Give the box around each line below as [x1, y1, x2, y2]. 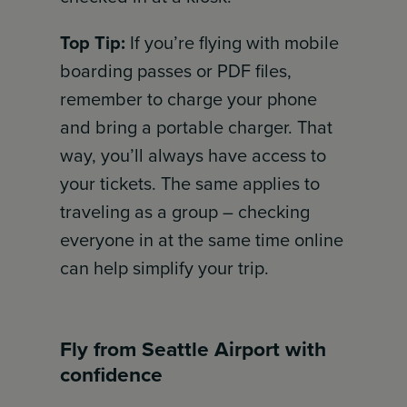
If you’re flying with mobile [125, 29, 340, 56]
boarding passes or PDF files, [60, 57, 293, 84]
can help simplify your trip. [60, 254, 270, 282]
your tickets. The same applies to [60, 170, 321, 197]
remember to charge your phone [60, 85, 318, 113]
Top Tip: [60, 29, 126, 56]
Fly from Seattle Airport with [60, 333, 327, 364]
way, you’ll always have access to [60, 142, 327, 169]
